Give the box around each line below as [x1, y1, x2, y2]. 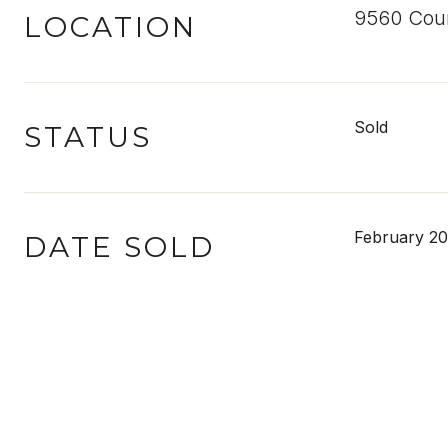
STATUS [24, 120, 152, 154]
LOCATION [24, 10, 197, 44]
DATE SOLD [24, 230, 215, 264]
